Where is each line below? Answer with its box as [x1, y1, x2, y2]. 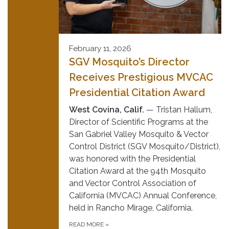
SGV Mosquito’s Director [69, 56, 190, 68]
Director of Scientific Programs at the [69, 117, 208, 127]
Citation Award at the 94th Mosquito [69, 166, 206, 176]
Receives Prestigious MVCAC [69, 71, 213, 84]
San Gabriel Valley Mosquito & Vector [69, 129, 209, 140]
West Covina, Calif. [69, 105, 146, 115]
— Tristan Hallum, [146, 105, 212, 115]
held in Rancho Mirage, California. [69, 203, 193, 213]
